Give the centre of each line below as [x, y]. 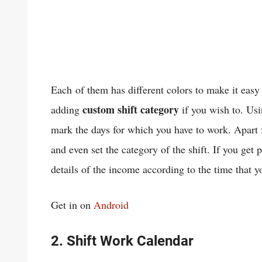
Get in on [72, 204]
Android [111, 204]
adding [67, 109]
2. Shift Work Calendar [122, 241]
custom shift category [131, 109]
